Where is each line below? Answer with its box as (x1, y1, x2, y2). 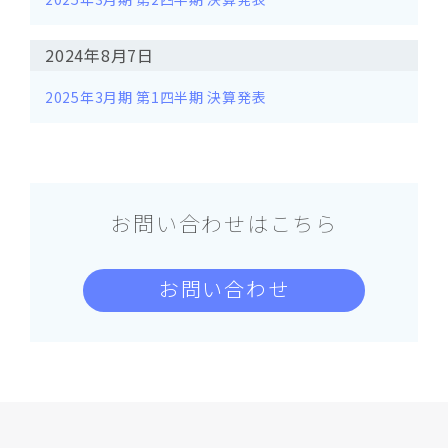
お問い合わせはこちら (110, 208, 338, 238)
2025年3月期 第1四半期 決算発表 (45, 87, 267, 107)
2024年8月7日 (45, 43, 154, 67)
